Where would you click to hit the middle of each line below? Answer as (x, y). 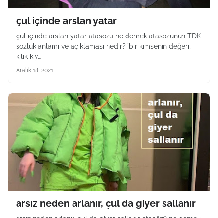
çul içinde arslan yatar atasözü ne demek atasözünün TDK (109, 36)
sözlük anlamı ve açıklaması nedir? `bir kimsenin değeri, (103, 46)
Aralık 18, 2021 (35, 70)
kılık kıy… (28, 56)
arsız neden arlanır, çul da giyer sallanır (106, 203)
